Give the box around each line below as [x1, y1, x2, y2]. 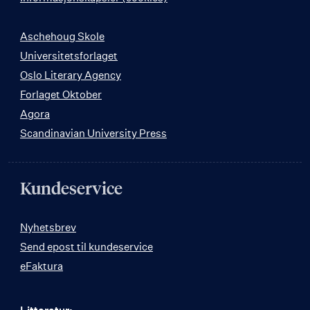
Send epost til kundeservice [20, 239, 153, 253]
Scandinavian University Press [20, 126, 167, 140]
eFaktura [20, 259, 63, 273]
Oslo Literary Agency [20, 68, 121, 82]
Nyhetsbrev [20, 220, 76, 234]
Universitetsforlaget [20, 48, 118, 62]
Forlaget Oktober [20, 87, 102, 101]
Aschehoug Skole [20, 29, 104, 43]
